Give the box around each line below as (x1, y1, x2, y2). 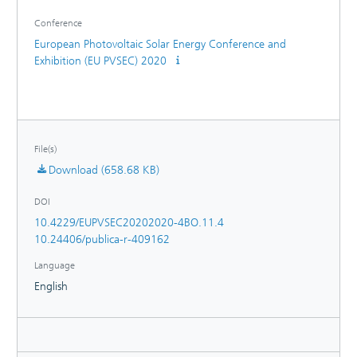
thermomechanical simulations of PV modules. (34, 2, 257, 16)
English (34, 279, 68, 293)
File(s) (34, 143, 57, 155)
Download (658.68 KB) (49, 163, 159, 177)
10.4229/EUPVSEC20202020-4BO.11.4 (34, 215, 224, 229)
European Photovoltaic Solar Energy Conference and (34, 37, 286, 51)
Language (34, 259, 75, 271)
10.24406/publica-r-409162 (34, 232, 170, 246)
